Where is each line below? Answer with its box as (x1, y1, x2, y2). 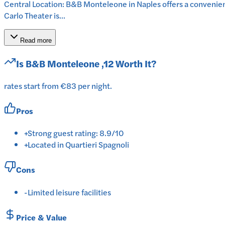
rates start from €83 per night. (4, 79, 112, 91)
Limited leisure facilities (28, 186, 111, 198)
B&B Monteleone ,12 (26, 56, 114, 70)
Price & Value (16, 211, 67, 223)
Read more (20, 37, 52, 45)
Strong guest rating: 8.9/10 (28, 127, 124, 139)
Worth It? (114, 56, 156, 70)
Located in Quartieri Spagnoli (28, 139, 129, 151)
